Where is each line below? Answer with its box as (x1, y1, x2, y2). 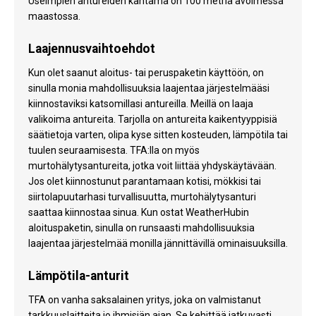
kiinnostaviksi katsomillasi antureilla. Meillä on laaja (28, 98, 253, 110)
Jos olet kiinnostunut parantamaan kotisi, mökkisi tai (28, 176, 261, 188)
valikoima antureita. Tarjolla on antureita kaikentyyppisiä (28, 114, 277, 126)
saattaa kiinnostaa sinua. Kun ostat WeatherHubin (28, 207, 249, 219)
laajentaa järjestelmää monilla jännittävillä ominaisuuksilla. (28, 238, 288, 250)
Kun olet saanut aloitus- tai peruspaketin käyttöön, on (28, 67, 264, 79)
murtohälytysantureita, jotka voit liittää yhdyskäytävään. (28, 160, 276, 172)
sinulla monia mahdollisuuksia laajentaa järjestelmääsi (28, 83, 269, 95)
